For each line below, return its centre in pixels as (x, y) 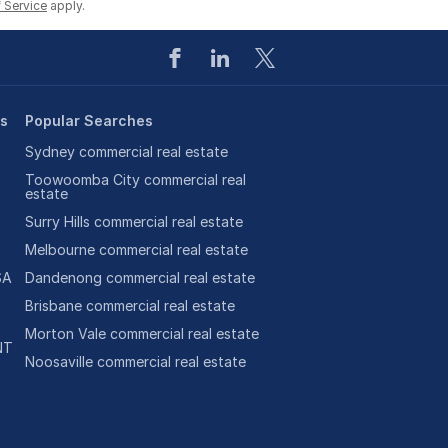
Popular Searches (88, 120)
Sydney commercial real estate (126, 151)
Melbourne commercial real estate (136, 249)
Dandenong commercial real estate (139, 277)
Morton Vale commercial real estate (141, 333)
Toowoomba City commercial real (135, 179)
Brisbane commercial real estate (129, 305)
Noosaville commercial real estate (135, 361)
